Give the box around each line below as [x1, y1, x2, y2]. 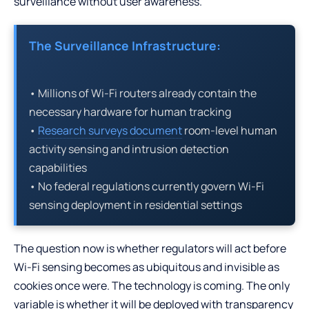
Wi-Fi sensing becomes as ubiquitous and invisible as [14, 259, 279, 275]
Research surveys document [38, 122, 182, 138]
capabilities [29, 159, 87, 175]
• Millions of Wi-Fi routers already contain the [29, 85, 257, 101]
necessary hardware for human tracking [29, 103, 231, 119]
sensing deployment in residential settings [29, 197, 242, 212]
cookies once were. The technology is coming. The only [14, 277, 290, 293]
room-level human [182, 122, 277, 138]
